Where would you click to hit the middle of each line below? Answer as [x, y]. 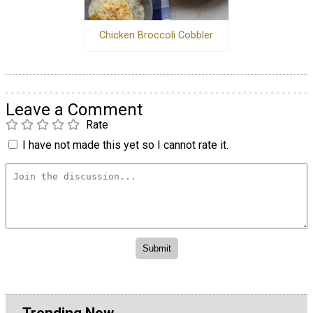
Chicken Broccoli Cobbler [156, 36]
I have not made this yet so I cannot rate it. [125, 145]
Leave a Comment [74, 109]
